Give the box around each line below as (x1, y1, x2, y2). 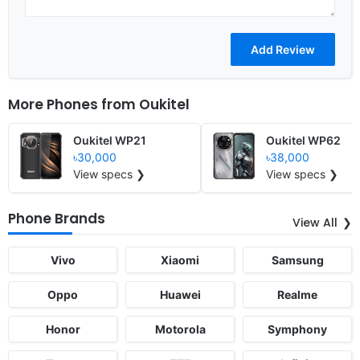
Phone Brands (8, 208, 105, 228)
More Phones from (8, 94, 139, 114)
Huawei (159, 287, 201, 301)
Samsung (271, 252, 324, 267)
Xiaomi (161, 252, 199, 267)
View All (292, 214, 337, 231)
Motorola (154, 321, 206, 336)
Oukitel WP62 (266, 133, 341, 147)
